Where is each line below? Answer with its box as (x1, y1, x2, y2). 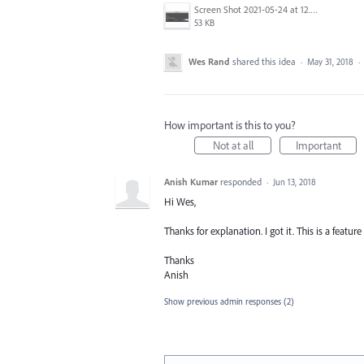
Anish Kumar (164, 175, 218, 188)
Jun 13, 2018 (273, 176, 316, 188)
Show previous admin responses (164, 295, 284, 307)
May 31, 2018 (307, 56, 353, 67)
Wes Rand (188, 55, 230, 67)
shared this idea (232, 55, 298, 67)
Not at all (212, 138, 253, 153)
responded (220, 175, 264, 188)
